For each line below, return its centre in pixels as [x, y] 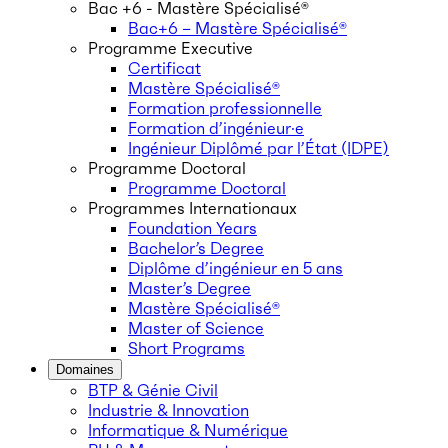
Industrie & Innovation [168, 410]
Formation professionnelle [225, 108]
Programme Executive [170, 48]
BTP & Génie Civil [153, 390]
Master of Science [196, 328]
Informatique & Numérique [188, 430]
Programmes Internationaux [192, 208]
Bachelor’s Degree [196, 248]
